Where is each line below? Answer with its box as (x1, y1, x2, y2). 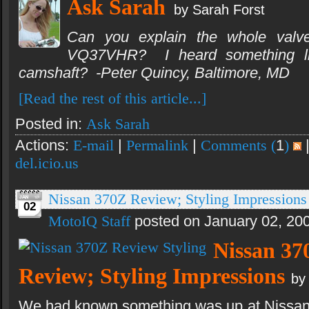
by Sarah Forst (166, 2, 265, 18)
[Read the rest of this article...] (19, 90, 206, 108)
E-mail (73, 137, 114, 154)
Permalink (126, 137, 188, 154)
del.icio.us (15, 154, 79, 172)
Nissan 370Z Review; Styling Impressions (48, 190, 307, 208)
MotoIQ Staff (48, 212, 130, 230)
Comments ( (201, 137, 276, 154)
